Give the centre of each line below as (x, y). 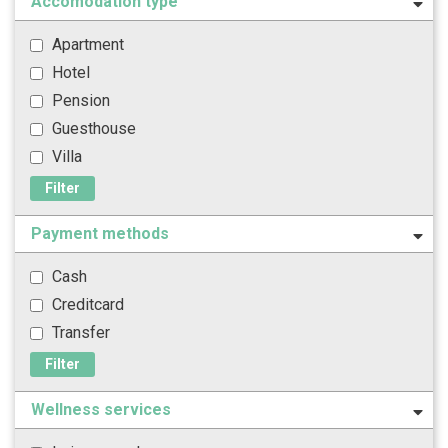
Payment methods (100, 234)
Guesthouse (92, 129)
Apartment (86, 45)
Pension (79, 101)
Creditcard (86, 305)
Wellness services (101, 410)
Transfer (79, 333)
